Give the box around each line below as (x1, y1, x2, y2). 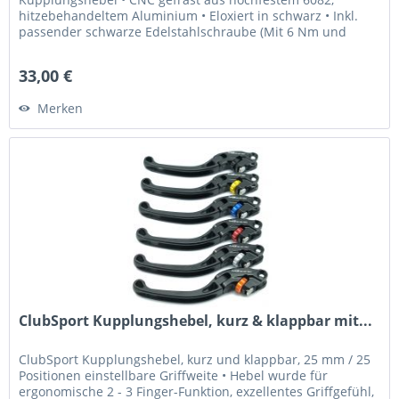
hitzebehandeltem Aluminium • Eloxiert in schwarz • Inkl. (19, 7, 359, 25)
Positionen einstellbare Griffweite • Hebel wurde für (19, 367, 329, 385)
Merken (37, 100, 84, 118)
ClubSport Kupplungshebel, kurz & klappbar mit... (19, 311, 373, 331)
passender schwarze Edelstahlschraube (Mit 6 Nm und (19, 23, 347, 41)
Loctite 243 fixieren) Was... (19, 39, 175, 57)
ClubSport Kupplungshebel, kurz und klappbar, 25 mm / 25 (19, 351, 371, 369)
